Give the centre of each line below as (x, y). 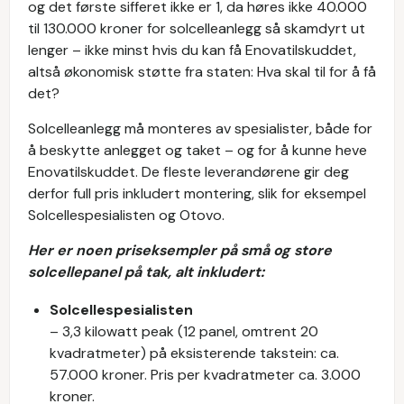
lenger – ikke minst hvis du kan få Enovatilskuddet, (192, 50)
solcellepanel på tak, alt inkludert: (146, 271)
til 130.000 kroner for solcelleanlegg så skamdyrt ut (197, 28)
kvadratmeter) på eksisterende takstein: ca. (194, 353)
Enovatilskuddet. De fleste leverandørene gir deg (188, 171)
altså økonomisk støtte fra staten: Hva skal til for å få (202, 71)
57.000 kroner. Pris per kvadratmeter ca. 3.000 (205, 374)
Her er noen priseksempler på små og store (180, 250)
